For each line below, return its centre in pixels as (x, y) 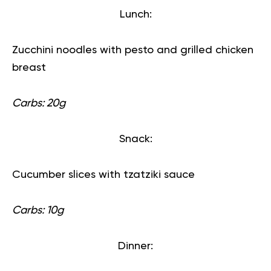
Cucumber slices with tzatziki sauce (103, 175)
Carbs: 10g (38, 211)
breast (29, 68)
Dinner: (135, 246)
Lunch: (135, 15)
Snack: (135, 139)
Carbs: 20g (39, 103)
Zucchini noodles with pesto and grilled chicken (133, 50)
